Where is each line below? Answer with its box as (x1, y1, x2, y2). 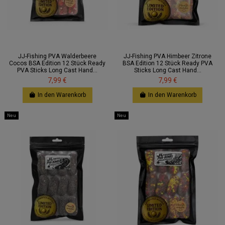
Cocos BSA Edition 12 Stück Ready (9, 60, 106, 67)
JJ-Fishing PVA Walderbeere (18, 53, 97, 60)
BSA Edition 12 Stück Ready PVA (123, 60, 213, 67)
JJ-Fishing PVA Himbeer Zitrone (124, 53, 212, 60)
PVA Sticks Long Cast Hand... (17, 67, 98, 74)
